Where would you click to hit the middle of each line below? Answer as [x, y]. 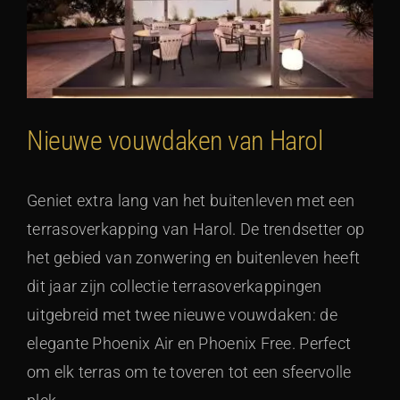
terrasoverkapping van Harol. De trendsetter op [196, 229]
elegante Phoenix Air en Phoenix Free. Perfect [189, 344]
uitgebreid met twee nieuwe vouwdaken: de [182, 315]
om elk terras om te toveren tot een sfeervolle [189, 372]
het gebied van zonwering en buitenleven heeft [194, 258]
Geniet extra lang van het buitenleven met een [191, 201]
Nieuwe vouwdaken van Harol [175, 141]
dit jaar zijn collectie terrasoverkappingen [175, 287]
